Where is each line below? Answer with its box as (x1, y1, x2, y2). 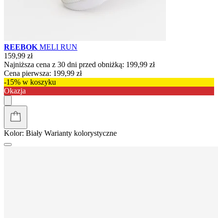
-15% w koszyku (4, 77, 56, 86)
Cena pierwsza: (4, 69, 51, 77)
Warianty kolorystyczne (44, 128, 117, 137)
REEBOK (4, 42, 39, 51)
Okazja (4, 86, 26, 95)
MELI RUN (39, 42, 77, 51)
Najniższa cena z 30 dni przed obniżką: (4, 60, 124, 69)
